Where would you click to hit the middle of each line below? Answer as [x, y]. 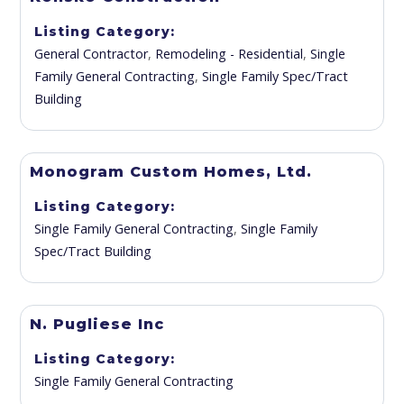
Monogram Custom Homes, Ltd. [171, 172]
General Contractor [92, 54]
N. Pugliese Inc [97, 324]
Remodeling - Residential [230, 54]
